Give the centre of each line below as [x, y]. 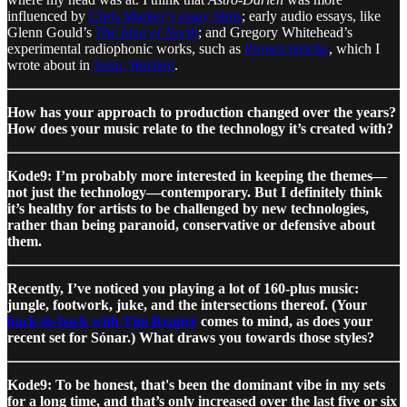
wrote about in [50, 65]
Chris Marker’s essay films [165, 15]
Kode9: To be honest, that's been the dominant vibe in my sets [196, 384]
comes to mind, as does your [285, 321]
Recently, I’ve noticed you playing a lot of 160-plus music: [183, 288]
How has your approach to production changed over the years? [202, 112]
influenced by [48, 15]
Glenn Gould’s [51, 32]
